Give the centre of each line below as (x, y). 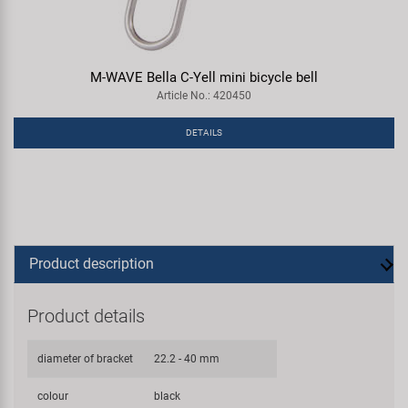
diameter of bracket (86, 358)
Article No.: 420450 (204, 95)
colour (53, 396)
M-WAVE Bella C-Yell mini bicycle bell (204, 77)
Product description (92, 263)
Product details (86, 316)
